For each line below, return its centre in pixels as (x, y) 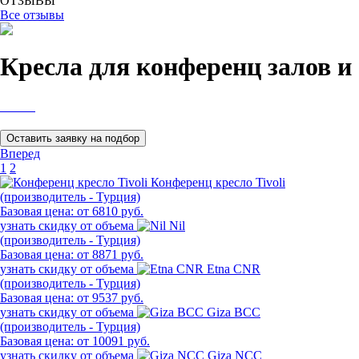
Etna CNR (234, 268)
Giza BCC (234, 312)
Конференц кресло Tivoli (218, 182)
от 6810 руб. (110, 211)
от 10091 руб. (113, 341)
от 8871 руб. (110, 254)
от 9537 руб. (110, 297)
